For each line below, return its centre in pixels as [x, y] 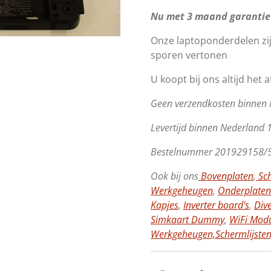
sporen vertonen [189, 55]
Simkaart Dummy [188, 219]
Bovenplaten [226, 176]
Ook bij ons [175, 176]
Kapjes [165, 205]
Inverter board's [216, 205]
